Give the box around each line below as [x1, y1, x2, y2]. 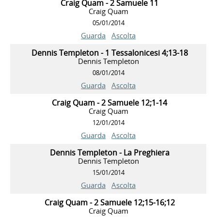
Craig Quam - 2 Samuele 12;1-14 [52, 97, 168, 108]
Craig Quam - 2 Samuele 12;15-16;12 [44, 197, 175, 208]
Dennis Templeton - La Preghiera [49, 147, 170, 158]
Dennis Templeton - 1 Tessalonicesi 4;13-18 [31, 47, 188, 59]
